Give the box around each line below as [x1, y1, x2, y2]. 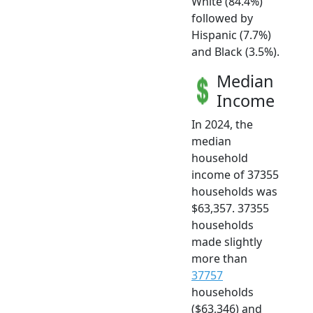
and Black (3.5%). [191, 43, 279, 59]
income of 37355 [191, 166, 279, 182]
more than [191, 250, 247, 266]
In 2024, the [191, 116, 253, 132]
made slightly [191, 233, 262, 249]
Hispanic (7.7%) [191, 27, 271, 43]
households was [191, 183, 277, 199]
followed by [191, 10, 253, 26]
